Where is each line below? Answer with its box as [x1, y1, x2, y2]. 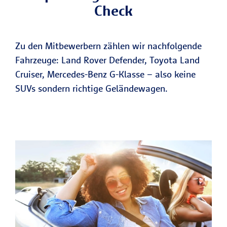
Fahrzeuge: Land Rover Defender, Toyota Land [15, 54, 200, 66]
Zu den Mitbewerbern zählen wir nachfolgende [15, 40, 202, 52]
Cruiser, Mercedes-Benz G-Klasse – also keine [15, 68, 196, 81]
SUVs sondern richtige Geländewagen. [15, 83, 168, 95]
